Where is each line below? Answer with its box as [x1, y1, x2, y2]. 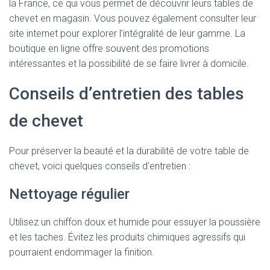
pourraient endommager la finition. [9, 246, 154, 258]
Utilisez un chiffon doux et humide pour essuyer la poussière [9, 216, 260, 228]
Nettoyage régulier [9, 186, 130, 202]
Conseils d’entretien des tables [9, 84, 244, 104]
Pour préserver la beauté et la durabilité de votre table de [9, 145, 249, 157]
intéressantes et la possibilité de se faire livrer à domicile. [9, 58, 249, 69]
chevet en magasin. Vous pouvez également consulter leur [9, 13, 256, 24]
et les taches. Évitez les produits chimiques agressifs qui [9, 231, 245, 243]
